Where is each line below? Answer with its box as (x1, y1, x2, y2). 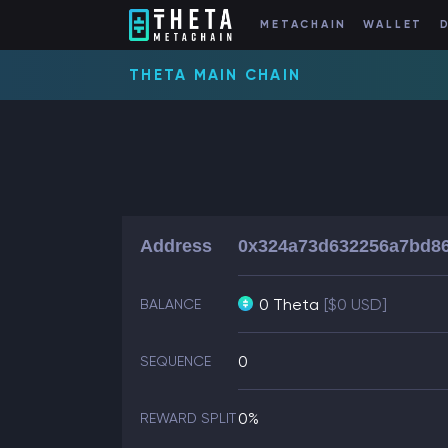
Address (140, 236, 212, 256)
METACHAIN (260, 18, 348, 32)
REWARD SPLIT (140, 410, 236, 426)
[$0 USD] (324, 295, 387, 314)
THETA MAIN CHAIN (129, 66, 301, 84)
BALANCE (140, 296, 201, 312)
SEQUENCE (140, 353, 211, 369)
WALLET (362, 18, 424, 32)
